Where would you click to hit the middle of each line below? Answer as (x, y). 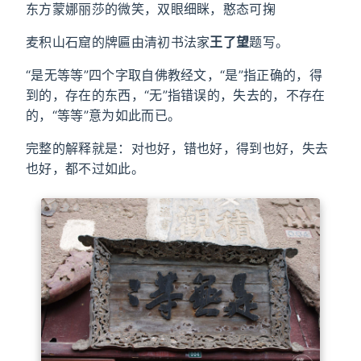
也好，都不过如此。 (85, 169)
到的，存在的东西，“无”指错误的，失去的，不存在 (176, 95)
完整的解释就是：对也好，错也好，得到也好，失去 (177, 149)
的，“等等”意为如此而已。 (104, 116)
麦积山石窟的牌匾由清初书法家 (118, 42)
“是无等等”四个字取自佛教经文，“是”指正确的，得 (174, 75)
